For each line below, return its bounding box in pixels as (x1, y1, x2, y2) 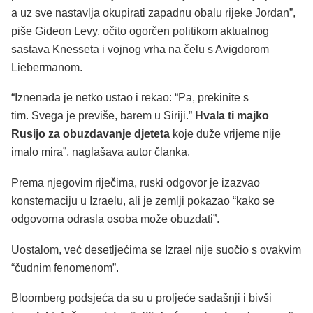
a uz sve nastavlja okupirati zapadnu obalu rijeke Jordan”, (11, 6, 296, 19)
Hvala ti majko (192, 110, 269, 122)
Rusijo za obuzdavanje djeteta (11, 128, 170, 140)
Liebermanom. (11, 61, 82, 73)
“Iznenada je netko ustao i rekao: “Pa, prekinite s (11, 92, 249, 104)
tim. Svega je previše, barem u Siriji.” (11, 110, 192, 122)
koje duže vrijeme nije (170, 128, 281, 140)
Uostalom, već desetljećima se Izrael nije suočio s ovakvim (11, 243, 301, 256)
